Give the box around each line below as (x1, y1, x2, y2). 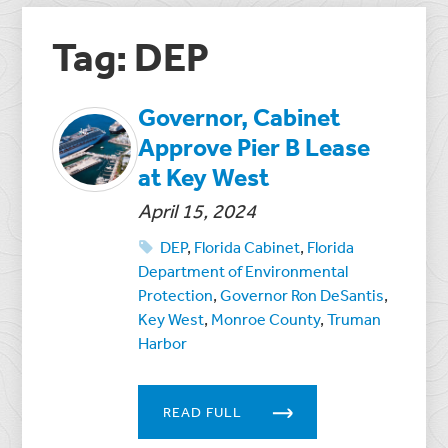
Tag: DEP (52, 31, 210, 81)
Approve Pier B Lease (138, 130, 371, 162)
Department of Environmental (138, 260, 349, 281)
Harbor (138, 332, 188, 353)
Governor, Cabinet (138, 100, 341, 132)
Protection (138, 284, 214, 305)
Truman (327, 308, 382, 329)
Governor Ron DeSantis (220, 284, 385, 305)
